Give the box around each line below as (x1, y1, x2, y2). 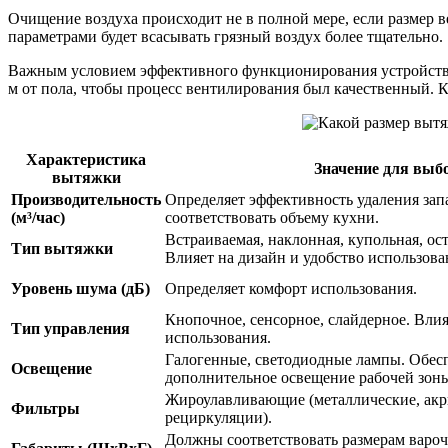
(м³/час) (11, 209, 65, 227)
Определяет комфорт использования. (165, 280, 417, 298)
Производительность (11, 191, 161, 209)
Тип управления (11, 320, 130, 338)
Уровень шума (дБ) (11, 280, 150, 298)
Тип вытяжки (11, 240, 113, 258)
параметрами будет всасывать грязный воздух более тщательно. (8, 28, 443, 46)
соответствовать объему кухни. (165, 209, 379, 227)
